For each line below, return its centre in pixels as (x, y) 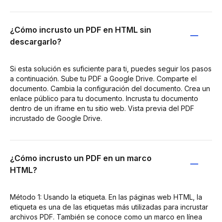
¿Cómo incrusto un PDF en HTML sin (81, 29)
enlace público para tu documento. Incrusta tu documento (104, 98)
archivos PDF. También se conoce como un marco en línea (106, 217)
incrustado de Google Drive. (56, 118)
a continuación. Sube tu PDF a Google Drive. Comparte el (103, 78)
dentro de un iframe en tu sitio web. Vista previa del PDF (102, 108)
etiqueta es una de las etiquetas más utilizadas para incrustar (109, 207)
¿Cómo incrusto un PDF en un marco (81, 158)
